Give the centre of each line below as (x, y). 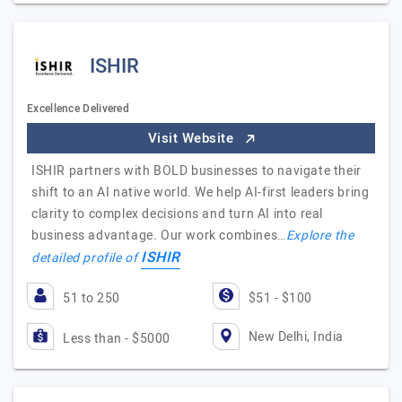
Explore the (320, 236)
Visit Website (192, 138)
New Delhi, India (296, 336)
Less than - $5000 (117, 339)
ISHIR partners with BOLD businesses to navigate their (197, 171)
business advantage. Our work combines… (159, 236)
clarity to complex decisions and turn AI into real (178, 214)
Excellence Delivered (78, 109)
